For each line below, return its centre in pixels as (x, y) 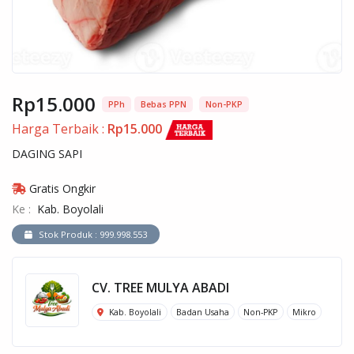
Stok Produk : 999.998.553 (93, 234)
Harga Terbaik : (60, 128)
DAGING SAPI (47, 154)
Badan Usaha (202, 312)
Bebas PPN (164, 104)
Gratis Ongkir (61, 189)
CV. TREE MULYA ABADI (160, 287)
